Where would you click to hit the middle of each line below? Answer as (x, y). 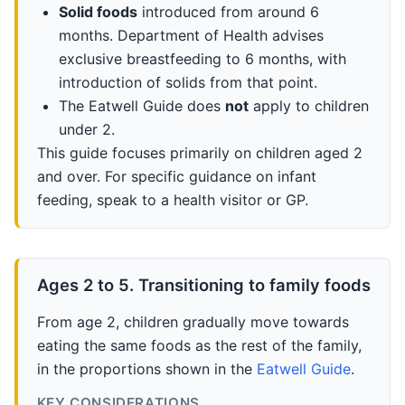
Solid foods (98, 11)
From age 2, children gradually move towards (193, 322)
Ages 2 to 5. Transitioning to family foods (203, 285)
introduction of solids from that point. (188, 82)
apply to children (308, 105)
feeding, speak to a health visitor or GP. (172, 199)
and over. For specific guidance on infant (176, 176)
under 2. (86, 129)
